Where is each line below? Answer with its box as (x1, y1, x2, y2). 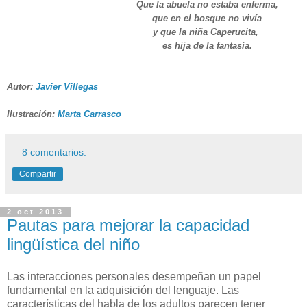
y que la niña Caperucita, (153, 26, 258, 37)
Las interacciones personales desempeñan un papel (7, 271, 261, 283)
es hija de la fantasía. (162, 40, 252, 51)
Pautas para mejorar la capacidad (7, 215, 249, 234)
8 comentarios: (22, 146, 87, 158)
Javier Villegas (36, 81, 101, 92)
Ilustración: (7, 108, 58, 119)
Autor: (7, 81, 36, 92)
